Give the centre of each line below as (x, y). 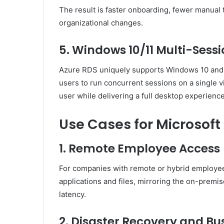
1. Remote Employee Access (139, 148)
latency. (72, 194)
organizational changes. (101, 22)
